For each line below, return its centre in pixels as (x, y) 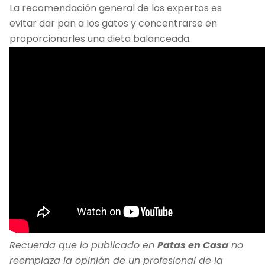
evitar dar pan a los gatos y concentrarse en (113, 24)
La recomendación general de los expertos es (116, 8)
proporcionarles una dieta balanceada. (100, 39)
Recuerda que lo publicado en (83, 245)
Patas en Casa (193, 245)
